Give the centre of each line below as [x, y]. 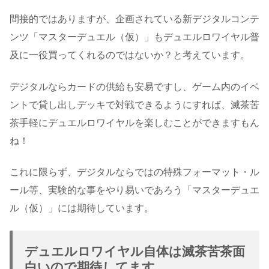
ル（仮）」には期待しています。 [82, 208]
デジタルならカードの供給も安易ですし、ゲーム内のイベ [134, 86]
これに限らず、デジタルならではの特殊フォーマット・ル [134, 172]
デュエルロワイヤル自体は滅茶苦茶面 [135, 252]
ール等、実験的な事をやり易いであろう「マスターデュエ [134, 190]
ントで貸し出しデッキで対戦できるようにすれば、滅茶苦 [134, 104]
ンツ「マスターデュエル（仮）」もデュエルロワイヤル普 [134, 37]
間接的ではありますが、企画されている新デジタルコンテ [134, 19]
